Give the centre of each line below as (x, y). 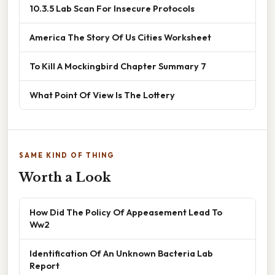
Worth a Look (65, 177)
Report (45, 265)
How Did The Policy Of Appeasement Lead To (126, 212)
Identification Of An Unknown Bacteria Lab (121, 253)
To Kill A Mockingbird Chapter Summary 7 (118, 66)
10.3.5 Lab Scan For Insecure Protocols (112, 8)
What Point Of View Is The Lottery (102, 95)
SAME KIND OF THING (67, 155)
